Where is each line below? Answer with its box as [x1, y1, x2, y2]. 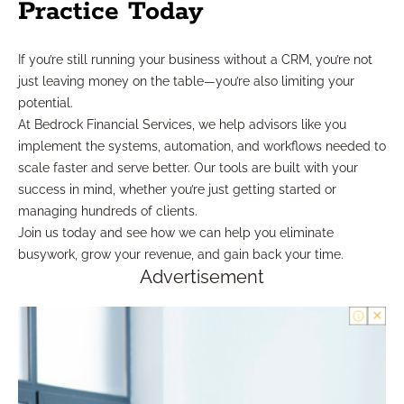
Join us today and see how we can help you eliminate [18, 225, 334, 241]
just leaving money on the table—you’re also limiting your [18, 74, 354, 89]
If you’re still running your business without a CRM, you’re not [18, 52, 372, 68]
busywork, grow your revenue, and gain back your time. [18, 247, 344, 262]
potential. [18, 96, 73, 111]
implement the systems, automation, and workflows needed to [18, 139, 386, 154]
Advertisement [140, 266, 264, 289]
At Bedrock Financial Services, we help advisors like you [18, 117, 346, 133]
